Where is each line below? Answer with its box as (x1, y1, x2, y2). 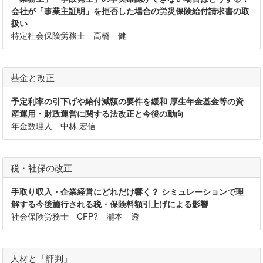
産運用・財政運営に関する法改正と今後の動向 (11, 107, 184, 119)
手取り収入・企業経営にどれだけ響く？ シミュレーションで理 (11, 185, 244, 197)
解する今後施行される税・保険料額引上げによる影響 (11, 197, 209, 210)
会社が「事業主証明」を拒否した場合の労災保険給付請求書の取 (11, 4, 250, 16)
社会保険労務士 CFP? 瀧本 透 (11, 210, 140, 222)
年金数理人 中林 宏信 (11, 119, 96, 131)
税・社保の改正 (10, 161, 72, 174)
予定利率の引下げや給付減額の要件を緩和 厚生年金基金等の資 (11, 95, 244, 107)
